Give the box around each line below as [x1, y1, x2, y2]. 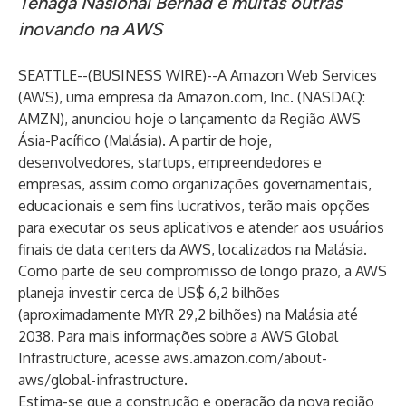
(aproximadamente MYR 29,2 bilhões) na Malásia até [18, 305, 358, 324]
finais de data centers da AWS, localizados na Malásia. [18, 240, 367, 258]
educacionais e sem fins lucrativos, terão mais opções [18, 197, 370, 215]
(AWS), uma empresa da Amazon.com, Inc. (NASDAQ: [18, 88, 365, 106]
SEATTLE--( [18, 66, 92, 84]
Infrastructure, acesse [18, 349, 163, 367]
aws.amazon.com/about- [163, 349, 327, 367]
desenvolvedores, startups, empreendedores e [18, 153, 322, 171]
